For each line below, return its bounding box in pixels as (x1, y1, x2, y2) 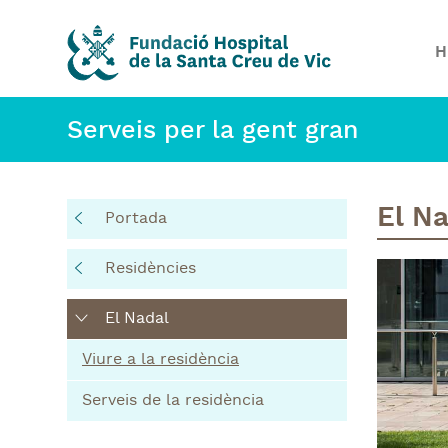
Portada (105, 208, 167, 230)
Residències (105, 258, 196, 280)
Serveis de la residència (82, 390, 264, 412)
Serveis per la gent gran (67, 115, 358, 149)
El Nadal (105, 308, 169, 330)
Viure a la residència (82, 349, 239, 371)
